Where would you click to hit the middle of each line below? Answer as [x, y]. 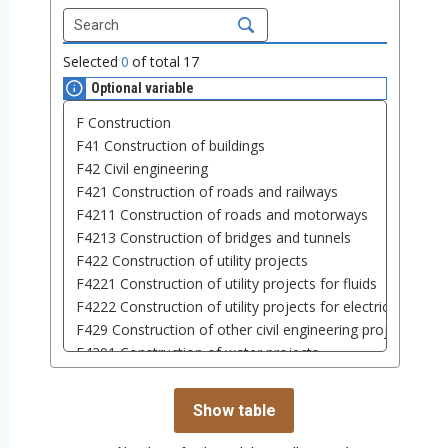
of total [156, 62]
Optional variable [142, 88]
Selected [90, 62]
